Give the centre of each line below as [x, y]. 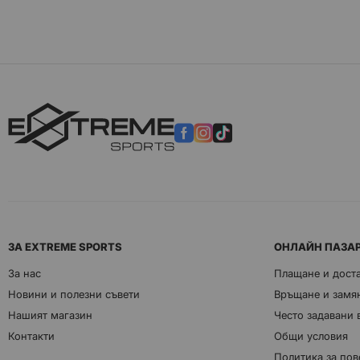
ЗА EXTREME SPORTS [65, 247]
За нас [25, 273]
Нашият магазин [50, 315]
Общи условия [311, 336]
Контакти [31, 336]
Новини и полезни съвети [74, 294]
